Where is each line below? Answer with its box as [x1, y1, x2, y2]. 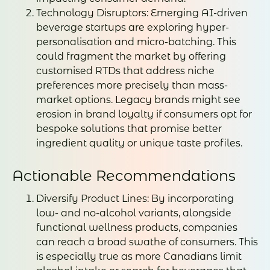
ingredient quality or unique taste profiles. [36, 137, 242, 149]
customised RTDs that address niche [36, 64, 215, 77]
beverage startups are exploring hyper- [36, 21, 229, 33]
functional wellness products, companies [36, 222, 237, 234]
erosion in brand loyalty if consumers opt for [36, 108, 252, 120]
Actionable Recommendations [12, 166, 236, 184]
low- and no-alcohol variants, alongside [36, 207, 231, 219]
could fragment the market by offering [36, 50, 226, 62]
